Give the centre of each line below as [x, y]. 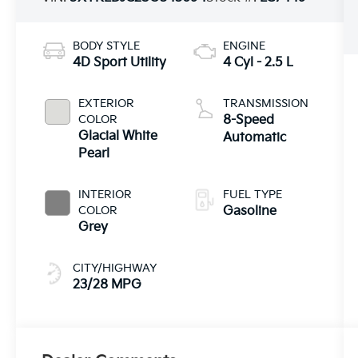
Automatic [254, 138]
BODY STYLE [107, 46]
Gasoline [249, 212]
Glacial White [118, 137]
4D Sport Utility [120, 63]
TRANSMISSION [265, 104]
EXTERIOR [107, 104]
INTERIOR [105, 195]
